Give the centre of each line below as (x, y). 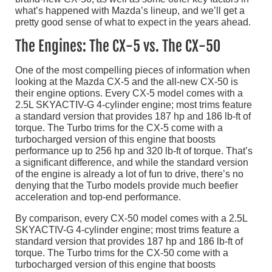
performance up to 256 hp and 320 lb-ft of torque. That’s (134, 151)
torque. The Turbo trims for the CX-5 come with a (119, 128)
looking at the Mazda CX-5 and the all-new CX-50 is (127, 82)
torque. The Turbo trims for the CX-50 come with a (122, 253)
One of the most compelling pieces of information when (133, 70)
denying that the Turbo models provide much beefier (127, 186)
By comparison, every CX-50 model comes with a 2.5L (131, 219)
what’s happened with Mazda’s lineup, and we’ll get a (130, 11)
